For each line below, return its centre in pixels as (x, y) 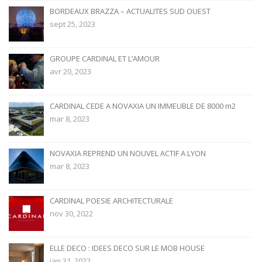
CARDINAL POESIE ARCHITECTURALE (111, 201)
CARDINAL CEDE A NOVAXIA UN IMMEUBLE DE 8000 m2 (143, 106)
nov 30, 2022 (71, 214)
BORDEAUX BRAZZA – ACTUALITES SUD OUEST (130, 11)
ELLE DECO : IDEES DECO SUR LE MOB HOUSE (127, 248)
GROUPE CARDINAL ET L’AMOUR (105, 59)
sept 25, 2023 (73, 24)
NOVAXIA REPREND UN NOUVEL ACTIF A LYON (128, 154)
